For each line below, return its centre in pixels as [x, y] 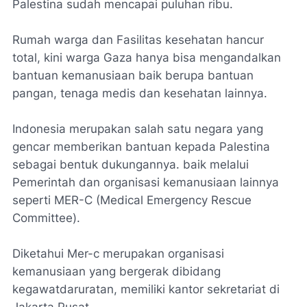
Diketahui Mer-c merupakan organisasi [118, 254]
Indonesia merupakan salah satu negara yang [138, 129]
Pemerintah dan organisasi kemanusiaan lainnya [146, 182]
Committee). [46, 218]
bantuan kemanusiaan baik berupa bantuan [133, 75]
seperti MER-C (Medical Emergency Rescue [132, 200]
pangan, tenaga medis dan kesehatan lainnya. [140, 93]
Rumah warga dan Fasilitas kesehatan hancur [138, 40]
